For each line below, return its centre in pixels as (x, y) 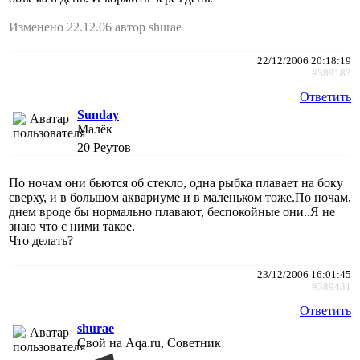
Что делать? (41, 240)
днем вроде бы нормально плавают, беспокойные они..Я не (172, 211)
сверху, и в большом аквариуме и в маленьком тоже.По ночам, (180, 197)
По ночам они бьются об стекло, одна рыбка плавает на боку (176, 182)
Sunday (98, 114)
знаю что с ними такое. (72, 226)
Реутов (112, 147)
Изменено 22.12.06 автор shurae (95, 27)
